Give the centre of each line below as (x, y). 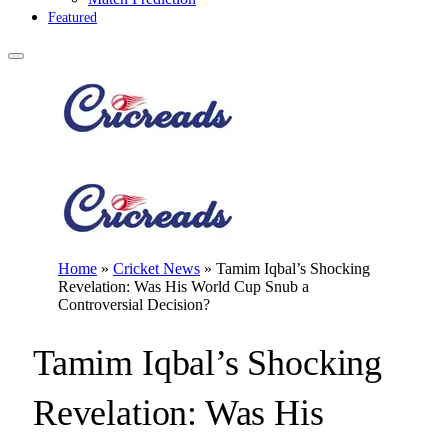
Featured (72, 17)
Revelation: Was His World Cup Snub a (183, 286)
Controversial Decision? (134, 304)
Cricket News (156, 268)
